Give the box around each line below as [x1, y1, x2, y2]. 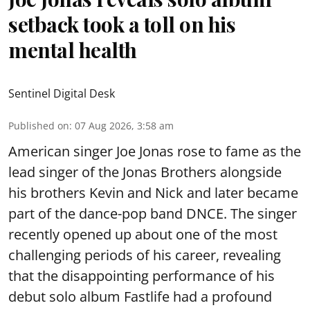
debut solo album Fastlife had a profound [8, 286, 272, 306]
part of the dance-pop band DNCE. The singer [8, 203, 297, 223]
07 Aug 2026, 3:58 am [75, 118, 174, 132]
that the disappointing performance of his [8, 266, 275, 285]
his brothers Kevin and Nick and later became [8, 183, 298, 202]
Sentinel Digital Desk [8, 85, 115, 101]
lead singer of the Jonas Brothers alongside [8, 162, 282, 181]
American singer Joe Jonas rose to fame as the [8, 141, 301, 161]
